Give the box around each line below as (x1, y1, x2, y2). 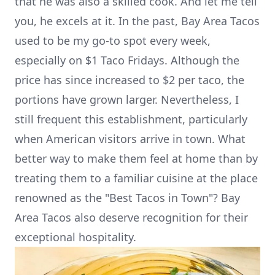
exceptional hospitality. (15, 230, 136, 245)
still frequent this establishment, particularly (15, 112, 247, 127)
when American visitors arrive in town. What (15, 131, 246, 147)
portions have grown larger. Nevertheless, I (15, 92, 239, 107)
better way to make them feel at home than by (15, 151, 258, 166)
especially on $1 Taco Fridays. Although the (15, 53, 239, 68)
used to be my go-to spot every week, (15, 33, 211, 48)
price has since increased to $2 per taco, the (15, 72, 244, 88)
